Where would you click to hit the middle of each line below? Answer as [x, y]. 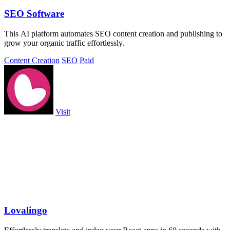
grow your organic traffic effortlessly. [64, 43]
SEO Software [34, 13]
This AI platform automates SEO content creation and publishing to [113, 33]
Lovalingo [26, 210]
